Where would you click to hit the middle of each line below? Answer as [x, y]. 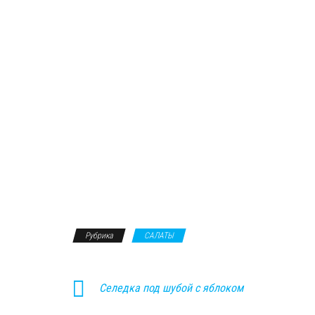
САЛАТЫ [159, 235]
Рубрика [99, 235]
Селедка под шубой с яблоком [171, 288]
